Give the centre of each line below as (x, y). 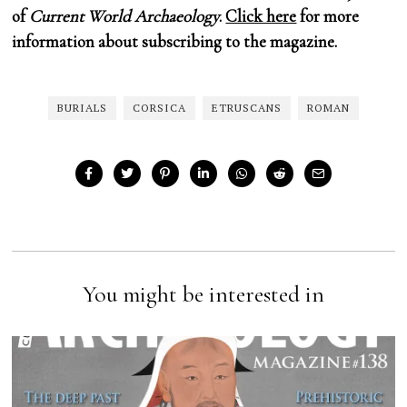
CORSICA (159, 107)
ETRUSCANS (246, 107)
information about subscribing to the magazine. (175, 41)
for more (328, 15)
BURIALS (82, 107)
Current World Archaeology (124, 15)
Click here (261, 15)
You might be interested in (203, 293)
